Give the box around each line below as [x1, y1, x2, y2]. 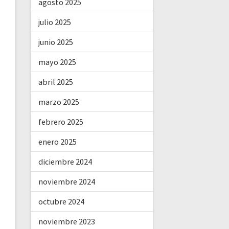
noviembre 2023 [38, 216, 95, 227]
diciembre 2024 [38, 156, 92, 167]
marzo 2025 [38, 97, 79, 107]
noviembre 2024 [38, 176, 95, 187]
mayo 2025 [38, 57, 76, 67]
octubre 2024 [38, 196, 84, 207]
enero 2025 [38, 136, 77, 147]
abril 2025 [38, 77, 73, 87]
